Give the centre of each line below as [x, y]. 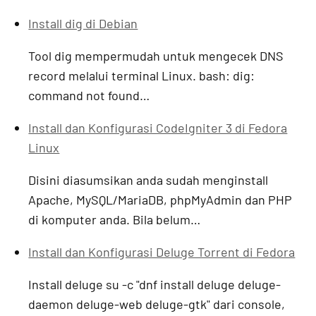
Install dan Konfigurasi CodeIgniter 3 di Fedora [158, 128]
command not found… [89, 96]
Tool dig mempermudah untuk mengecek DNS [156, 56]
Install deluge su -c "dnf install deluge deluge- [155, 285]
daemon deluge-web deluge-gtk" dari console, [157, 304]
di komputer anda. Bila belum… [115, 220]
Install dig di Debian [83, 24]
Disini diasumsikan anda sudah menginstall [148, 180]
